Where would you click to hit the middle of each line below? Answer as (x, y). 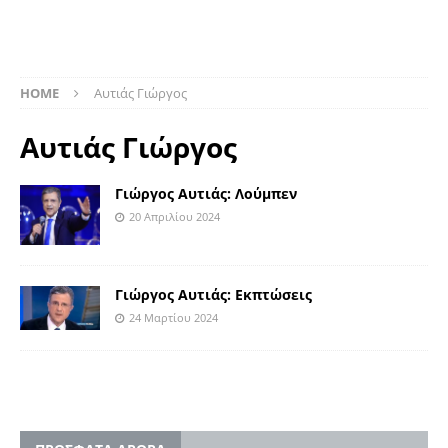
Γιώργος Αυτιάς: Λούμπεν (206, 193)
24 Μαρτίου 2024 (173, 318)
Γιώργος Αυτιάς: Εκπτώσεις (213, 295)
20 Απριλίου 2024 (174, 216)
